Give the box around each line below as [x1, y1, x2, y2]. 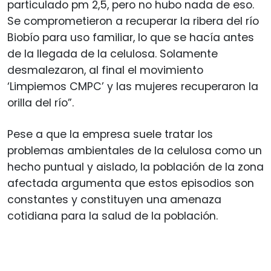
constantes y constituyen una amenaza [7, 192, 221, 207]
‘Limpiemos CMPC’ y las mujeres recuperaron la [7, 79, 258, 94]
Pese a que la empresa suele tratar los [7, 126, 213, 142]
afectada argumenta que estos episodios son [7, 175, 254, 191]
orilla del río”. [7, 95, 74, 110]
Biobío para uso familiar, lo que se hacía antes [7, 30, 254, 45]
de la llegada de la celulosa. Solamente [7, 46, 218, 61]
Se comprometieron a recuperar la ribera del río [7, 13, 259, 28]
